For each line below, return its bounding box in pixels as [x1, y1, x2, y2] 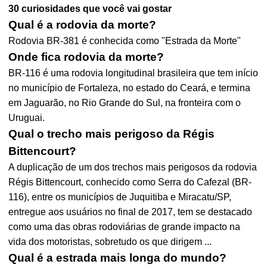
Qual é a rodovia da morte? [8, 18, 157, 31]
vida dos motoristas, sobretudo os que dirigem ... [8, 237, 212, 247]
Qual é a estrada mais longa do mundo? [8, 252, 227, 264]
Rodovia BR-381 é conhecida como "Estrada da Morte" [8, 36, 241, 46]
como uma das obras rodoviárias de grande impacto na [8, 222, 241, 232]
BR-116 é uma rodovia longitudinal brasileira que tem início [8, 68, 259, 78]
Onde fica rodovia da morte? [8, 51, 164, 63]
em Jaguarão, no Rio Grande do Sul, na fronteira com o [8, 98, 241, 108]
